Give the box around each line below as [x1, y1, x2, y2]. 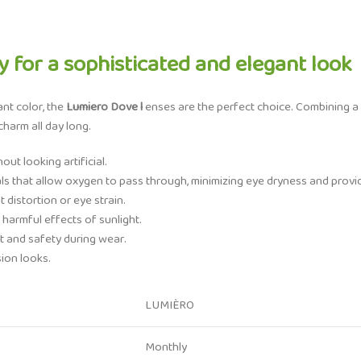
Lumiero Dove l [66, 97, 143, 118]
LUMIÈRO [145, 295, 194, 316]
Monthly [145, 337, 187, 358]
